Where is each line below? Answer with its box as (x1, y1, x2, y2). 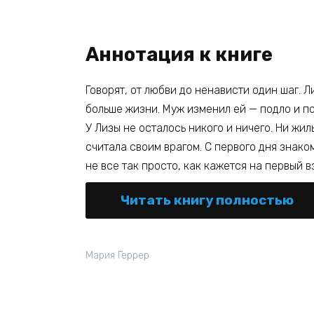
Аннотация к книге (86, 43, 273, 66)
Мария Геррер (86, 249, 149, 261)
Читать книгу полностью (121, 191, 294, 208)
